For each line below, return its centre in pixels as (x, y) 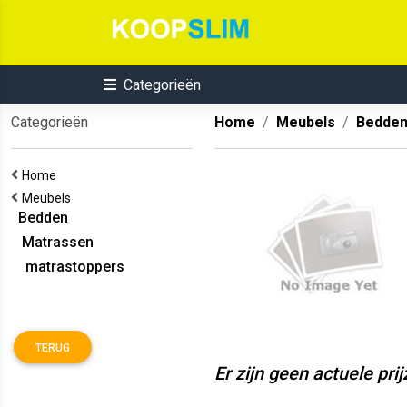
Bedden (40, 218)
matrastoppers (68, 267)
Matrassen (52, 242)
